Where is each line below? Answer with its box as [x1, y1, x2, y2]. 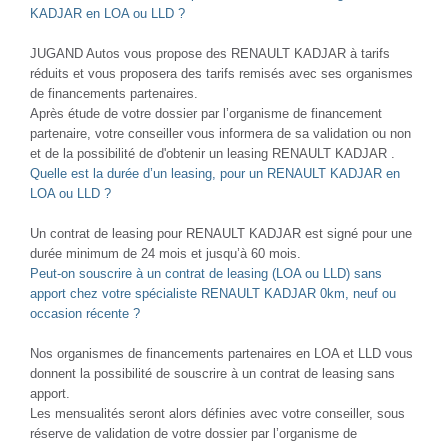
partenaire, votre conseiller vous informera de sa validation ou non [30, 125, 411, 141]
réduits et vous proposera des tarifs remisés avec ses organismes [30, 65, 413, 81]
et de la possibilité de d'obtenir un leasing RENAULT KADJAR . [30, 145, 395, 161]
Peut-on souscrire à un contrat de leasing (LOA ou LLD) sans [30, 265, 382, 281]
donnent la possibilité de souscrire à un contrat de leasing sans [30, 365, 395, 381]
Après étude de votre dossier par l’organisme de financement [30, 105, 382, 121]
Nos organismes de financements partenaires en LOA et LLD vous [30, 345, 413, 361]
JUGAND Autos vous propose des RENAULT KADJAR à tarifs [30, 45, 390, 61]
